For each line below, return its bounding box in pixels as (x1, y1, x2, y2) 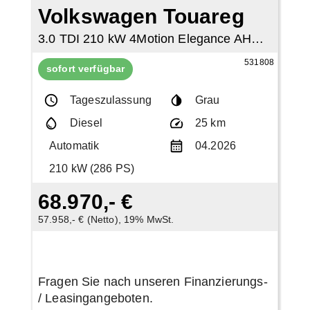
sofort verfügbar (46, 63, 125, 75)
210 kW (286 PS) (48, 163, 135, 175)
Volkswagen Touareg (37, 5, 244, 28)
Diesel (69, 117, 102, 129)
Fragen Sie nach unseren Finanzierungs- (37, 275, 268, 289)
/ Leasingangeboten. (37, 291, 153, 306)
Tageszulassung (69, 94, 152, 107)
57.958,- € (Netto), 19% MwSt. (37, 213, 174, 225)
